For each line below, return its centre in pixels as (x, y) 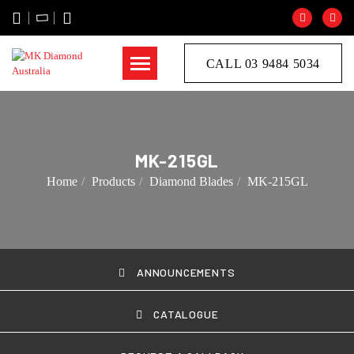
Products (113, 181)
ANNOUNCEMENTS (185, 272)
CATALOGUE (185, 314)
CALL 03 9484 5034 (263, 64)
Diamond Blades (191, 181)
